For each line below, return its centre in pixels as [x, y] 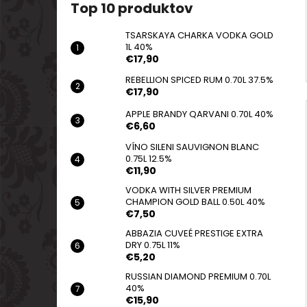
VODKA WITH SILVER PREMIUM [188, 191]
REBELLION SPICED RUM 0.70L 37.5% [199, 80]
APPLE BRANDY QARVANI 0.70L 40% [199, 114]
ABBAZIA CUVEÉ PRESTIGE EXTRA [194, 234]
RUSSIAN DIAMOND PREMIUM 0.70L [198, 277]
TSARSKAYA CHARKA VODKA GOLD [199, 36]
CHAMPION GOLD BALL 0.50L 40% [195, 202]
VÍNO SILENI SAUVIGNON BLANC [192, 147]
